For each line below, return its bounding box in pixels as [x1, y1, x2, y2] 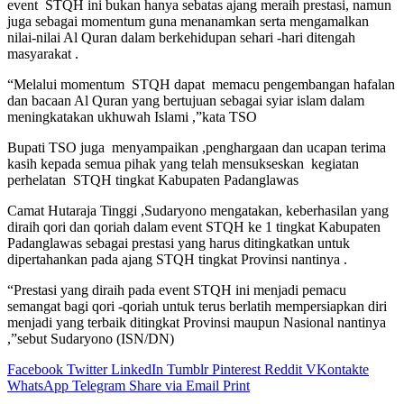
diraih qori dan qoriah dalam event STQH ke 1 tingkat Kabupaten [7, 218, 381, 234]
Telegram [72, 377, 125, 393]
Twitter [67, 361, 107, 377]
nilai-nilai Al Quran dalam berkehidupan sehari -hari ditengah [7, 29, 355, 45]
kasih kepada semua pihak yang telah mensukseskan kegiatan [7, 155, 359, 171]
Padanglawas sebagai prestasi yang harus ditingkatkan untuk [7, 234, 350, 251]
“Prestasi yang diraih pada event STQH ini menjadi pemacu [7, 281, 346, 298]
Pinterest [212, 361, 261, 377]
